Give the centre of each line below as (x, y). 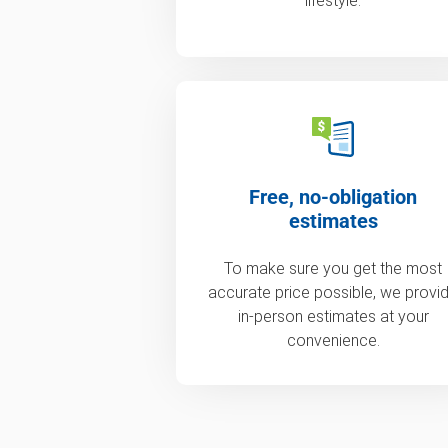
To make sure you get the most (333, 268)
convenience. (333, 340)
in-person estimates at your (333, 316)
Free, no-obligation (333, 196)
